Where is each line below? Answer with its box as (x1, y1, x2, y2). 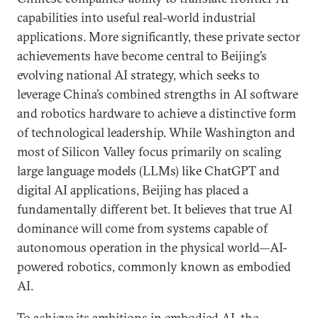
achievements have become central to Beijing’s (17, 48, 267, 64)
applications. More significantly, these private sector (17, 28, 300, 45)
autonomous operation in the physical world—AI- (17, 239, 287, 256)
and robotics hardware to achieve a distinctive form (17, 105, 296, 121)
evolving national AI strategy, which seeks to (17, 67, 260, 83)
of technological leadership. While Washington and (17, 124, 295, 141)
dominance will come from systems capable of (17, 220, 268, 236)
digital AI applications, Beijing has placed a (17, 182, 248, 198)
